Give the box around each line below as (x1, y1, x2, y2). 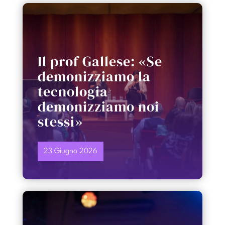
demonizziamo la (37, 67, 151, 86)
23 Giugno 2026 (43, 148, 97, 156)
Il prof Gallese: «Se (37, 52, 162, 71)
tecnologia (37, 82, 108, 101)
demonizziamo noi (37, 97, 159, 117)
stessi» (37, 112, 83, 132)
